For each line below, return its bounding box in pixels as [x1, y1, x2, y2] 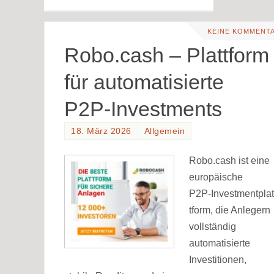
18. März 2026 [71, 127, 131, 136]
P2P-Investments [64, 97, 222, 121]
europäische [189, 171, 243, 182]
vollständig [189, 221, 236, 232]
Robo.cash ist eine [189, 155, 270, 166]
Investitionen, [189, 254, 246, 265]
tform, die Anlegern [189, 204, 270, 215]
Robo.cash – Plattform [64, 43, 269, 67]
